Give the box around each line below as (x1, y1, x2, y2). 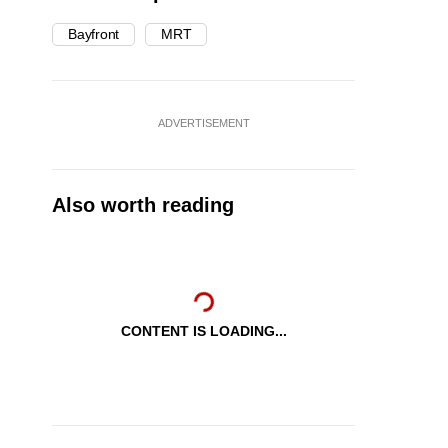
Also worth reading (52, 194, 234, 217)
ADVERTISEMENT (157, 117, 250, 130)
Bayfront (68, 26, 120, 43)
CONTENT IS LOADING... (120, 323, 287, 340)
